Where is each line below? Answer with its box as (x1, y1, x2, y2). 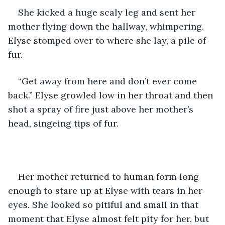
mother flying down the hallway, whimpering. (8, 20, 206, 32)
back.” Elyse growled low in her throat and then (8, 89, 215, 101)
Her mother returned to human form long (18, 170, 201, 182)
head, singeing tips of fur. (8, 117, 121, 129)
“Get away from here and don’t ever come (18, 75, 199, 87)
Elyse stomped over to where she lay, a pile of (8, 34, 208, 46)
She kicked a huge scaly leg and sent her (18, 6, 198, 18)
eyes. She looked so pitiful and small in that (8, 198, 201, 210)
